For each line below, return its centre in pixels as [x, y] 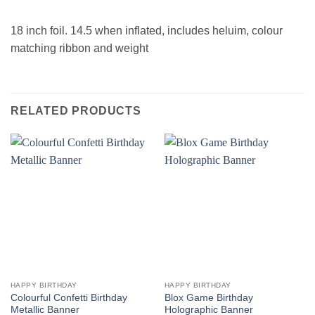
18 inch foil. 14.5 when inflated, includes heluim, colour [147, 31]
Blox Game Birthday [208, 297]
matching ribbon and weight [79, 49]
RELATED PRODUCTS [76, 111]
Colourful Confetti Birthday [69, 297]
